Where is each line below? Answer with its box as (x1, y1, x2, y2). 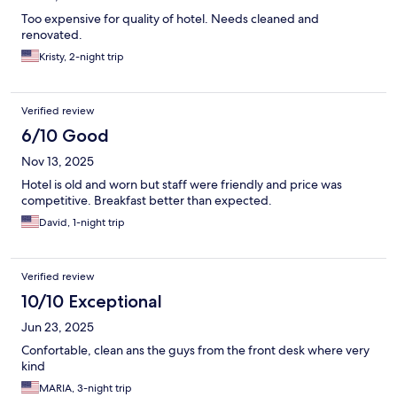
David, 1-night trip (39, 215, 125, 230)
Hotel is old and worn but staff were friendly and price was (21, 176, 342, 193)
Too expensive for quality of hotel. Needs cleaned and (21, 11, 319, 27)
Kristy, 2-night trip (39, 50, 124, 65)
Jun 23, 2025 (21, 319, 94, 336)
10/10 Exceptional (21, 291, 162, 313)
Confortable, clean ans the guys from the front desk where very (21, 342, 370, 359)
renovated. (21, 27, 82, 43)
